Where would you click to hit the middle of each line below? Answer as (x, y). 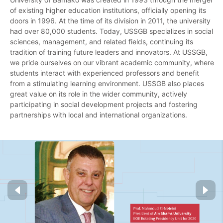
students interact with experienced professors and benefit (105, 73)
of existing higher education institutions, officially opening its (108, 10)
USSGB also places (173, 83)
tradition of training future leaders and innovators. (92, 52)
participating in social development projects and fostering (104, 104)
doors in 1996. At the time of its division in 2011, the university (110, 20)
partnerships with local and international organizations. (99, 114)
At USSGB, (190, 52)
